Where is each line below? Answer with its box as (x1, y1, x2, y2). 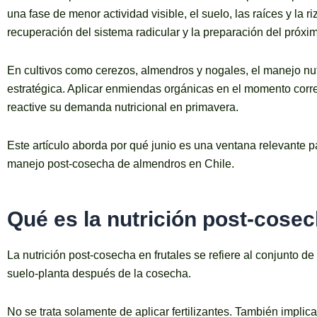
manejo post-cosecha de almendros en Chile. (7, 158, 234, 171)
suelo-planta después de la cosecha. (7, 267, 191, 280)
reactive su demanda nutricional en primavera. (7, 101, 238, 114)
